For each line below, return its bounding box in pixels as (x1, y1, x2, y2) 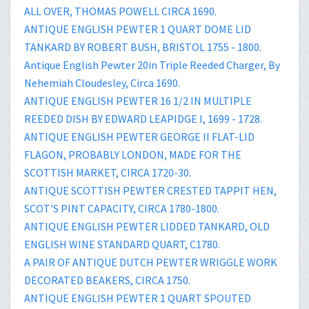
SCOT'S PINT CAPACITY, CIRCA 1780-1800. (24, 201, 219, 215)
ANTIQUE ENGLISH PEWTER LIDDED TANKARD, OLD (24, 219, 270, 233)
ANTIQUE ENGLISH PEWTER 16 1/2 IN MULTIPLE (24, 93, 252, 108)
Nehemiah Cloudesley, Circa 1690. (24, 75, 180, 90)
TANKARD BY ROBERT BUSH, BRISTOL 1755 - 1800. (24, 39, 261, 54)
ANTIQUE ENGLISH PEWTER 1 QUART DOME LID (24, 21, 251, 36)
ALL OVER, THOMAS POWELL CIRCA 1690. (24, 3, 217, 18)
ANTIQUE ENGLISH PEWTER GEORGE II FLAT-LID (24, 129, 255, 143)
